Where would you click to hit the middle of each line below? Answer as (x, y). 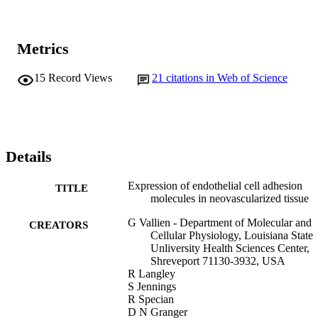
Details (29, 157)
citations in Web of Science (227, 77)
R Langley (152, 273)
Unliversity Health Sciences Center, (230, 248)
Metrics (43, 49)
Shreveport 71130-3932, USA (218, 261)
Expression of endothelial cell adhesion (215, 185)
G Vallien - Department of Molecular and (220, 222)
